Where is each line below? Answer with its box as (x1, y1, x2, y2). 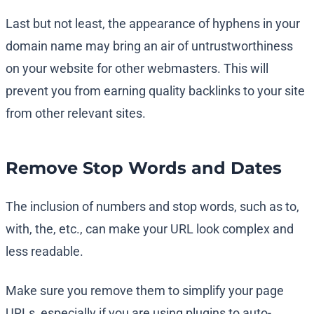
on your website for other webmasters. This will (6, 61, 268, 76)
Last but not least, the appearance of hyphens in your (6, 16, 300, 32)
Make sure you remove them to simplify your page (6, 283, 284, 299)
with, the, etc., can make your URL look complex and (6, 221, 294, 237)
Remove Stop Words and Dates (6, 158, 282, 179)
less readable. (6, 244, 83, 259)
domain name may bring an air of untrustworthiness (6, 39, 293, 54)
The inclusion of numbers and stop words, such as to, (6, 199, 299, 214)
